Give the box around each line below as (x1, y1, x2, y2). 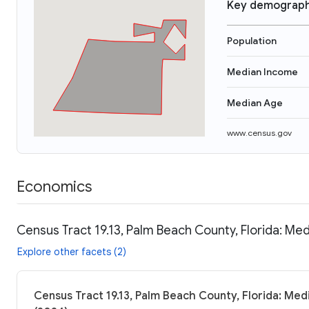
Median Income (227, 66, 298, 78)
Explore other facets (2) (17, 245, 126, 258)
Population (227, 34, 277, 47)
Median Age (227, 97, 283, 109)
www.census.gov (227, 128, 292, 138)
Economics (17, 177, 92, 196)
